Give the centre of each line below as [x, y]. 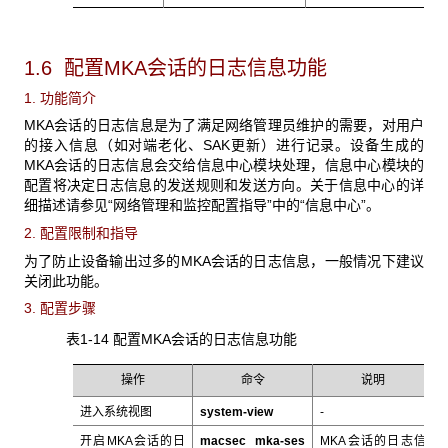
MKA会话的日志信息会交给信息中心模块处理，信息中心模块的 [224, 165]
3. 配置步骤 [60, 308]
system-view [237, 412]
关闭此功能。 [66, 280]
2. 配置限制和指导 [81, 232]
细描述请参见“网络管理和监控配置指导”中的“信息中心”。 [202, 205]
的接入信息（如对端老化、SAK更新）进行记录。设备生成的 [224, 145]
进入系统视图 [116, 412]
